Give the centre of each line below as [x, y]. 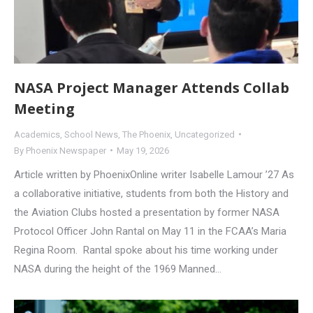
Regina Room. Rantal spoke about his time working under [146, 250]
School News [91, 134]
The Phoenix [146, 134]
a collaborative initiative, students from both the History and [151, 193]
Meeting [44, 108]
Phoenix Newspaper [66, 150]
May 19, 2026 [143, 150]
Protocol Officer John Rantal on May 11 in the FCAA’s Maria [150, 231]
